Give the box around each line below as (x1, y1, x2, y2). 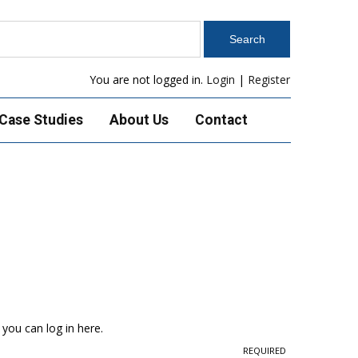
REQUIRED (242, 344, 286, 356)
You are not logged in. (89, 72, 207, 87)
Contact (194, 112, 248, 128)
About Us (109, 112, 169, 128)
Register (248, 72, 291, 87)
